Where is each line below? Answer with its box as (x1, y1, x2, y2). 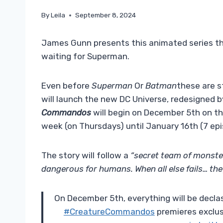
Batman (145, 81, 177, 91)
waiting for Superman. (41, 51, 129, 62)
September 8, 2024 (75, 11, 136, 19)
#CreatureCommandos (63, 207, 155, 217)
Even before (41, 81, 92, 91)
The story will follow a (41, 150, 130, 161)
